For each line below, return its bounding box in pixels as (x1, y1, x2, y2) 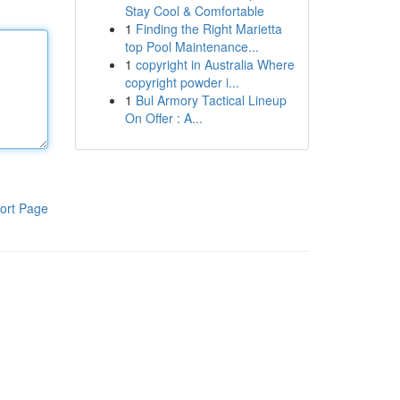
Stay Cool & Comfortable (124, 2, 264, 20)
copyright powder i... (124, 73, 239, 91)
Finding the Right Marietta (135, 20, 282, 37)
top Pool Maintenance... (124, 37, 259, 55)
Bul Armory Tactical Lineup (135, 91, 287, 109)
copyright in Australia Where (135, 55, 295, 73)
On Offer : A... (124, 109, 203, 127)
